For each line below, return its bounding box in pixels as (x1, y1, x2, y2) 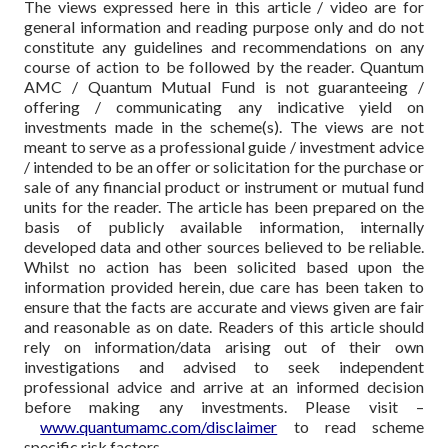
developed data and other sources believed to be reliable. (24, 236, 424, 256)
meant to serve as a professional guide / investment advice (24, 136, 424, 156)
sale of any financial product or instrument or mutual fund (24, 176, 424, 196)
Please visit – (305, 396, 425, 416)
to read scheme (277, 416, 424, 436)
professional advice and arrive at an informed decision (24, 376, 424, 396)
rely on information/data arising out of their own (24, 336, 424, 356)
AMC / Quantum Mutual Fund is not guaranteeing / (24, 76, 424, 96)
